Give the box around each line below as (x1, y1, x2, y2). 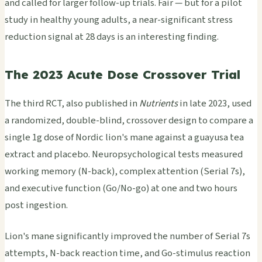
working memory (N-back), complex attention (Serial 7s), (5, 164, 245, 178)
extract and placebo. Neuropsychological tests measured (5, 147, 243, 161)
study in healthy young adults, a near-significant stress (5, 13, 233, 27)
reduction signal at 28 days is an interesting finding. (5, 30, 219, 44)
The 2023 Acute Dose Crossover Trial (5, 67, 240, 82)
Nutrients (139, 96, 178, 111)
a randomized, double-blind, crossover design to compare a (5, 113, 253, 127)
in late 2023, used (178, 96, 251, 111)
